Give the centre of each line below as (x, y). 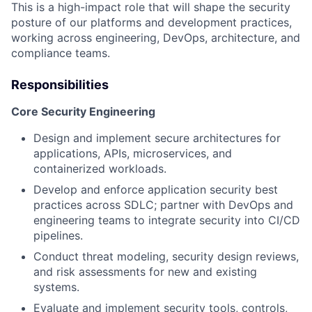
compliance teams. (61, 53)
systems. (56, 287)
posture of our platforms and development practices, (151, 22)
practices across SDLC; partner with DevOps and (163, 204)
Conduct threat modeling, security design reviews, (166, 256)
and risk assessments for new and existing (145, 271)
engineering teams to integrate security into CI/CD (167, 220)
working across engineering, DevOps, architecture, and (156, 37)
